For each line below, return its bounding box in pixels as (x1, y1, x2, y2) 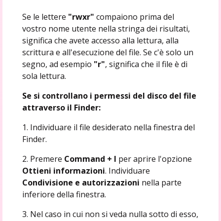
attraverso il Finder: (22, 102, 101, 113)
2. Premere (22, 153, 64, 164)
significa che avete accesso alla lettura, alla (22, 35, 179, 46)
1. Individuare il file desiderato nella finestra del (22, 121, 195, 133)
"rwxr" (68, 11, 96, 22)
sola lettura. (22, 70, 66, 81)
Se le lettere (22, 11, 68, 22)
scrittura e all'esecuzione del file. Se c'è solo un (22, 46, 193, 58)
